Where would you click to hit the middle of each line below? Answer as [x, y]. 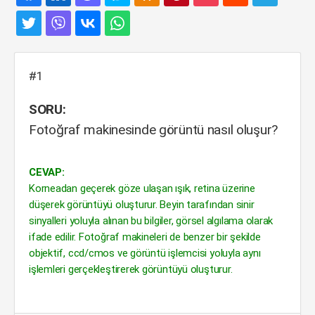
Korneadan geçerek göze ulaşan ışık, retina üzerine [142, 188]
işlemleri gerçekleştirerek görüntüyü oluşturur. [131, 269]
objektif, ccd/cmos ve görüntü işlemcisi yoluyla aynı [145, 253]
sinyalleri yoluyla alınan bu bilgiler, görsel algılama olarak [151, 221]
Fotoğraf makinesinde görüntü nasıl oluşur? [154, 130]
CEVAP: [47, 172]
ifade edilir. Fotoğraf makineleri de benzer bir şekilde [145, 237]
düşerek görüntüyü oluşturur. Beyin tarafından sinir [142, 205]
